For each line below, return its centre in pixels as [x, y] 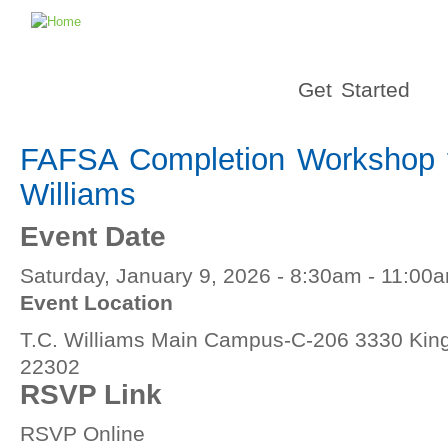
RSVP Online [82, 433]
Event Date [93, 236]
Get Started [354, 89]
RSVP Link [91, 394]
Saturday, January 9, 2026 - [155, 275]
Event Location [96, 302]
